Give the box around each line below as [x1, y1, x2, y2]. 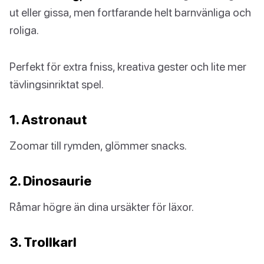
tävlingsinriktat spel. [9, 77, 104, 91]
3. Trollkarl [9, 234, 77, 250]
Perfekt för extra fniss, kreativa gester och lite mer [9, 60, 246, 74]
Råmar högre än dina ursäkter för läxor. [9, 200, 194, 214]
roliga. [9, 23, 39, 37]
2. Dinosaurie [9, 173, 91, 189]
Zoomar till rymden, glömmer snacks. [9, 138, 187, 153]
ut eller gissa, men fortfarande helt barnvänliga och [9, 5, 251, 19]
